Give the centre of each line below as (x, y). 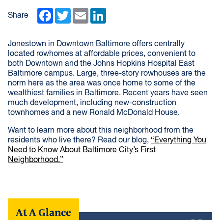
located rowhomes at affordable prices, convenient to (102, 54)
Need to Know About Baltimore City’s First (82, 151)
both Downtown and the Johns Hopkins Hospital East (101, 64)
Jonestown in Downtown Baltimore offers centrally (96, 44)
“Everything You (179, 141)
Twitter (82, 12)
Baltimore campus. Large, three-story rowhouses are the (107, 74)
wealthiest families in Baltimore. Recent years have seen (108, 94)
